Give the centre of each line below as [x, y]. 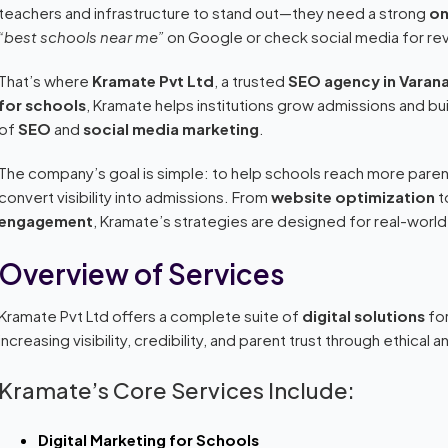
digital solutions [364, 315]
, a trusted [251, 80]
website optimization [353, 196]
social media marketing [171, 128]
